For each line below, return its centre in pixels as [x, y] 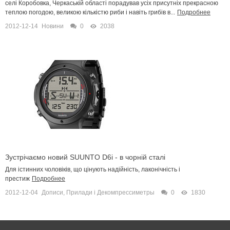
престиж [17, 178]
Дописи [52, 192]
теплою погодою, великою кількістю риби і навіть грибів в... [90, 12]
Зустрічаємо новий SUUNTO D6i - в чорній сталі [85, 157]
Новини [53, 26]
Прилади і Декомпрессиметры [110, 192]
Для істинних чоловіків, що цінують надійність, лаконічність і [93, 169]
